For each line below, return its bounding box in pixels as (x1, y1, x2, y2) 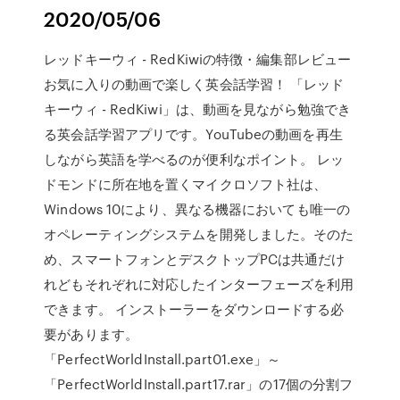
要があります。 (44, 324, 138, 344)
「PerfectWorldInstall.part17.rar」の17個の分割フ (44, 374, 354, 394)
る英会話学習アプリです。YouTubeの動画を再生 (44, 124, 343, 144)
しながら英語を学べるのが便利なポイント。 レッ (44, 149, 345, 169)
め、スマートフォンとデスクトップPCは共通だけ (44, 249, 346, 269)
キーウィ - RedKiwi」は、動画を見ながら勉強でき (44, 99, 352, 119)
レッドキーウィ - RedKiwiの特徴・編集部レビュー (44, 49, 352, 69)
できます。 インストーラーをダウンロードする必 (44, 299, 345, 319)
